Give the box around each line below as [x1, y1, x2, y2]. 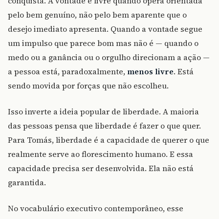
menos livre [127, 66, 174, 77]
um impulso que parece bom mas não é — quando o [8, 38, 198, 49]
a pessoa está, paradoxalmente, [8, 66, 127, 77]
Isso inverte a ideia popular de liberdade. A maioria [8, 106, 199, 117]
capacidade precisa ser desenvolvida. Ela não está [8, 163, 194, 174]
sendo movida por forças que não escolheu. [8, 80, 169, 91]
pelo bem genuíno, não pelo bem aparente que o [8, 9, 187, 21]
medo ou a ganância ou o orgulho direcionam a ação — [8, 52, 210, 63]
